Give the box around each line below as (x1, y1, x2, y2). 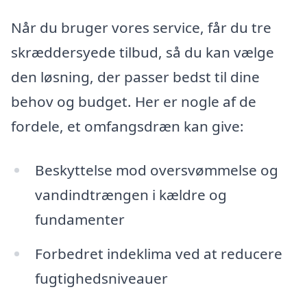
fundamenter (34, 209, 125, 229)
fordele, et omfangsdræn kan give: (11, 116, 244, 136)
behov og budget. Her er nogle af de (11, 92, 256, 112)
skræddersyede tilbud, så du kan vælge (11, 42, 274, 62)
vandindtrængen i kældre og (34, 184, 227, 204)
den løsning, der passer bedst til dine (11, 67, 260, 87)
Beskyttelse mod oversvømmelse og (34, 160, 278, 180)
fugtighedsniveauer (34, 268, 168, 288)
